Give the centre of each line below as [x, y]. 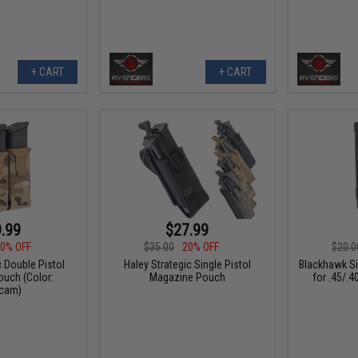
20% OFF [200, 247]
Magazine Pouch [187, 277]
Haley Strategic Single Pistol [187, 264]
